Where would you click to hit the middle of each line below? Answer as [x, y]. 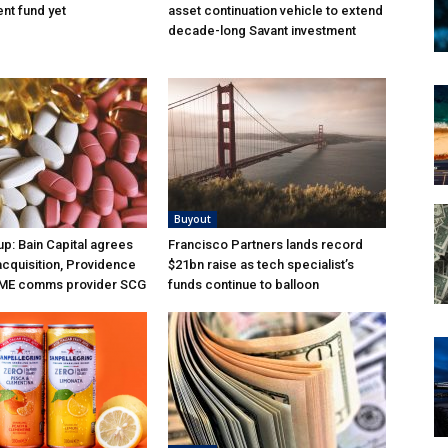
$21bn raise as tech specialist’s [261, 265]
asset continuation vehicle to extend [275, 11]
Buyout [192, 219]
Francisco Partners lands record [265, 245]
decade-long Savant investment [262, 31]
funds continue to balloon [243, 285]
